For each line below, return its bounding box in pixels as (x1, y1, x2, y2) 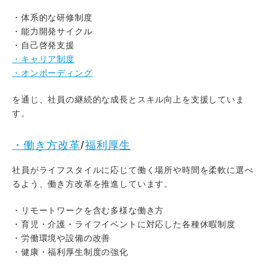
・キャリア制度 (12, 52, 75, 64)
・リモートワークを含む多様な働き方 (12, 203, 165, 216)
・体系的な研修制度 (12, 10, 93, 23)
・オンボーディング (12, 66, 93, 78)
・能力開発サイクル (12, 24, 93, 37)
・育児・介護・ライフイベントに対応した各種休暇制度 (12, 217, 236, 230)
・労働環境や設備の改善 (12, 231, 111, 243)
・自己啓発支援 (12, 38, 75, 51)
